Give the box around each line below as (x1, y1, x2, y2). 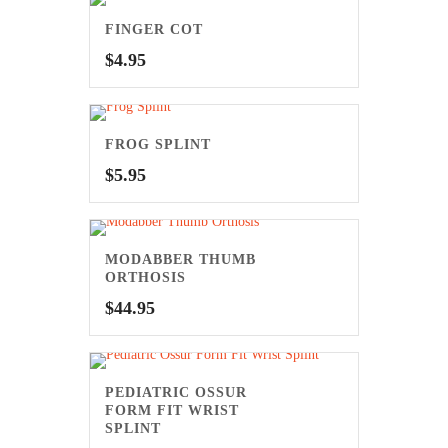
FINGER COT (105, 22, 203, 37)
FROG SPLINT (105, 137, 211, 152)
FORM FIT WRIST (105, 403, 239, 418)
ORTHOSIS (105, 270, 186, 285)
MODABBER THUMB (105, 252, 256, 267)
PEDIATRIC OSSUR (105, 385, 247, 400)
